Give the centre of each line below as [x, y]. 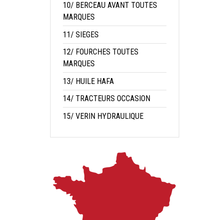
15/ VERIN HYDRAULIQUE [103, 116]
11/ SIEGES [81, 34]
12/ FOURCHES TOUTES [101, 52]
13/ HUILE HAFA [88, 81]
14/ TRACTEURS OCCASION [107, 99]
